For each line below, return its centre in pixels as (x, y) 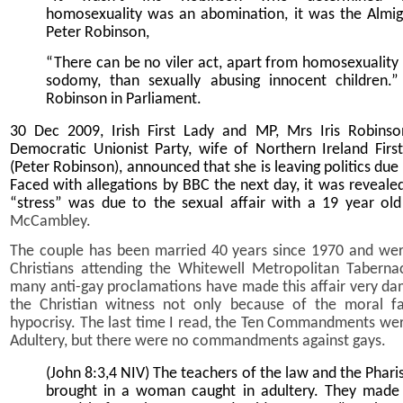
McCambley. (50, 221)
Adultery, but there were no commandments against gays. (198, 341)
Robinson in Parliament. (124, 99)
